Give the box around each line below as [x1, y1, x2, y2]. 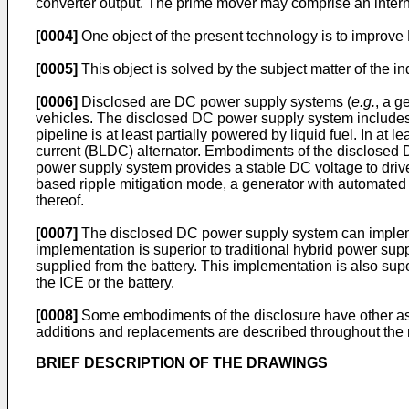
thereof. [36, 193, 84, 208]
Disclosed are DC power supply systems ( [78, 94, 351, 110]
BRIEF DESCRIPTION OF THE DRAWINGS [36, 355, 328, 371]
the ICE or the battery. [36, 275, 174, 290]
